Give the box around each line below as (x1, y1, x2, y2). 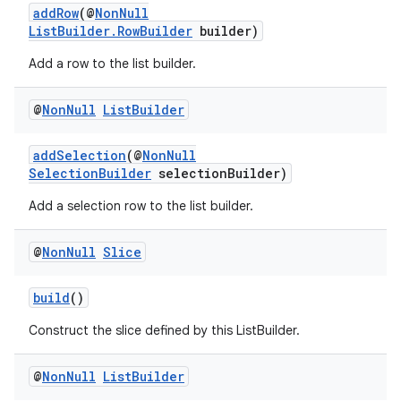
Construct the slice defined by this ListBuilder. (29, 322, 300, 338)
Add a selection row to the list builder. (29, 198, 253, 214)
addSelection (33, 147, 126, 164)
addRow (33, 4, 79, 21)
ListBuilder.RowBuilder (29, 22, 192, 39)
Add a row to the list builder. (29, 55, 196, 72)
